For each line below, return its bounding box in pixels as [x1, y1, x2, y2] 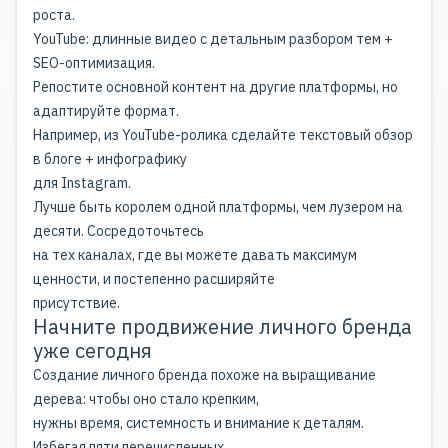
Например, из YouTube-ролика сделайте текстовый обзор [33, 126, 413, 145]
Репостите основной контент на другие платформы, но [33, 78, 398, 97]
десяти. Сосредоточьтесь [33, 222, 204, 241]
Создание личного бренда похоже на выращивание [33, 366, 376, 385]
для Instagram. [33, 174, 131, 193]
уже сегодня [33, 337, 152, 365]
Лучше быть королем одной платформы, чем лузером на [33, 198, 403, 217]
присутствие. [33, 294, 120, 313]
